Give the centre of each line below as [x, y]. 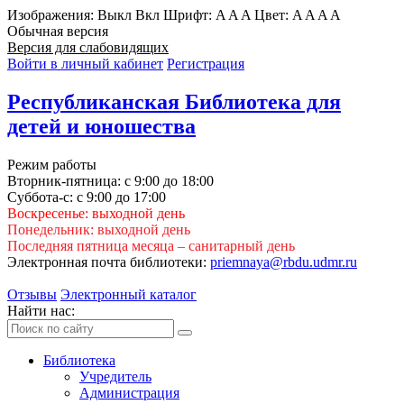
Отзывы [32, 294]
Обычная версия [58, 31]
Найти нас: [41, 310]
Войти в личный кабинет [85, 64]
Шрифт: [189, 15]
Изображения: [52, 15]
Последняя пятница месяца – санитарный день [151, 245]
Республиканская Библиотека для [174, 101]
